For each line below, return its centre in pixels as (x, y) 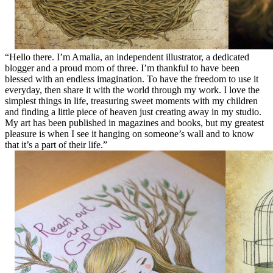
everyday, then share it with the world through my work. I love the (132, 90)
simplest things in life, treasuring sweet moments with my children (131, 101)
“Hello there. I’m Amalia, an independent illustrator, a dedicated (127, 57)
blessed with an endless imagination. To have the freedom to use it (132, 79)
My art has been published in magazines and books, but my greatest (134, 122)
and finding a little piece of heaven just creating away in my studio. (133, 112)
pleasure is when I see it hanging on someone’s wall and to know (129, 133)
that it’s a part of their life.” (56, 144)
